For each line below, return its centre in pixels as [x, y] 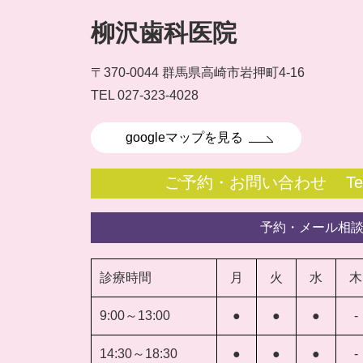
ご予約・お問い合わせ [246, 183]
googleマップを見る [184, 138]
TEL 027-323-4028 [145, 95]
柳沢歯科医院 [164, 32]
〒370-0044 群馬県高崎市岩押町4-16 [198, 72]
